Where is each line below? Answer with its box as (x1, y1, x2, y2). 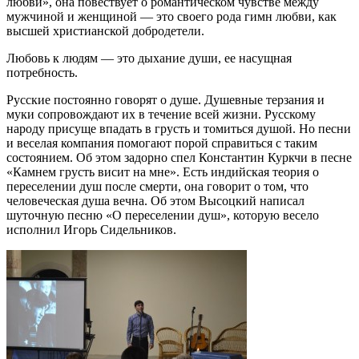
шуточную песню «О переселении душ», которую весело (6, 208, 319, 222)
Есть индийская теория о (183, 164, 319, 179)
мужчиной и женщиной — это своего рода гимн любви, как (6, 9, 337, 23)
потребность (6, 65, 75, 79)
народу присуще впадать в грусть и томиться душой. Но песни (6, 121, 351, 135)
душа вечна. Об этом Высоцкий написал (82, 193, 305, 208)
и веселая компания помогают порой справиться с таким (6, 135, 317, 150)
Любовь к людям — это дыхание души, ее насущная (6, 50, 292, 65)
